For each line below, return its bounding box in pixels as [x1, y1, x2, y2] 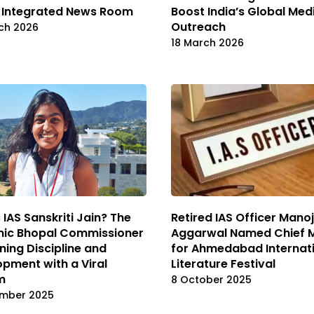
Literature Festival [171, 256, 275, 273]
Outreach [171, 18, 226, 35]
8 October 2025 [171, 273, 252, 287]
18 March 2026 [171, 35, 244, 50]
